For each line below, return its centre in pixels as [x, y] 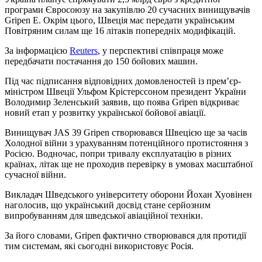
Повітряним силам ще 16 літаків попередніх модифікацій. [120, 30]
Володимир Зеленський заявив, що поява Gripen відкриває [122, 102]
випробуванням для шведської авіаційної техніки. [104, 215]
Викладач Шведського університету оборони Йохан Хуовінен [128, 194]
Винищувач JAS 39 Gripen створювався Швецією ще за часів [126, 132]
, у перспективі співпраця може [161, 50]
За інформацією [37, 50]
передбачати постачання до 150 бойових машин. [101, 61]
